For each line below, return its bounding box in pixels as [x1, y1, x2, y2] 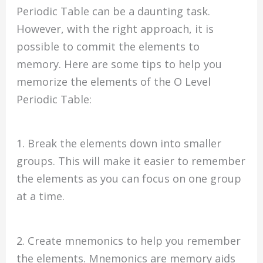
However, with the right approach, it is [16, 21, 214, 36]
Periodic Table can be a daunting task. [16, 4, 211, 18]
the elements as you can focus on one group [16, 171, 242, 186]
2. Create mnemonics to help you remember [16, 233, 241, 248]
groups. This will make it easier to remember [16, 154, 246, 168]
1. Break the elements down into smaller [16, 136, 222, 151]
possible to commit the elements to [16, 39, 200, 53]
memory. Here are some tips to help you [16, 56, 222, 71]
